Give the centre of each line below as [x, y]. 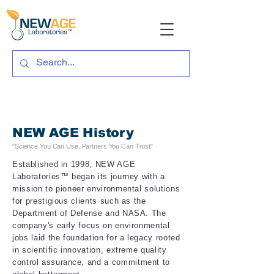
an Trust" [140, 146]
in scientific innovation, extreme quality [90, 250]
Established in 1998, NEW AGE [74, 164]
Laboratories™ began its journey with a [89, 176]
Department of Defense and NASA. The [89, 213]
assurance [62, 262]
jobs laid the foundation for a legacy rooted [96, 238]
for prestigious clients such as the [79, 201]
